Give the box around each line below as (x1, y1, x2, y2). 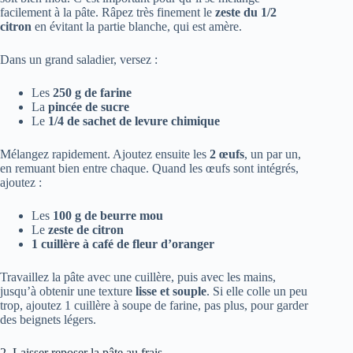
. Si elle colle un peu (206, 284, 307, 299)
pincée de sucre (48, 100, 129, 114)
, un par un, (244, 147, 301, 162)
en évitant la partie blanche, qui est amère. (32, 20, 242, 34)
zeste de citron (48, 223, 124, 237)
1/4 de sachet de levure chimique (48, 114, 220, 128)
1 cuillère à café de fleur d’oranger (32, 237, 214, 251)
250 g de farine (53, 86, 132, 100)
